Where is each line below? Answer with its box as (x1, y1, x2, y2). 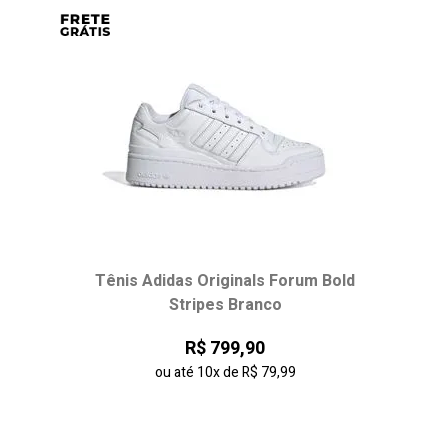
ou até (154, 362, 197, 383)
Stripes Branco (168, 293, 282, 317)
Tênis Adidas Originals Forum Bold (95, 269, 355, 293)
